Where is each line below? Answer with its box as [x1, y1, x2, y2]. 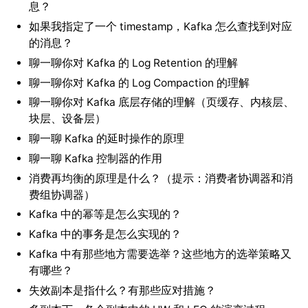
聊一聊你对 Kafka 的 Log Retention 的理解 [28, 56, 238, 69]
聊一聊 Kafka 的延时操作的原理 [28, 132, 184, 146]
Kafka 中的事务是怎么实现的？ [28, 228, 181, 241]
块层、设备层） [28, 112, 106, 126]
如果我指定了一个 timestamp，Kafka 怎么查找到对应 [28, 20, 292, 34]
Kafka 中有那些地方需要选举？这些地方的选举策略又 [28, 247, 291, 261]
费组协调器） [28, 188, 95, 201]
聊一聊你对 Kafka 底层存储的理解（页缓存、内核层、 [28, 96, 294, 109]
